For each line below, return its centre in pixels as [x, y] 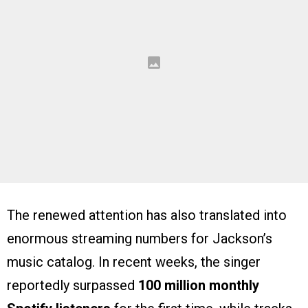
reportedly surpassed [73, 286]
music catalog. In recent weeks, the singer [134, 262]
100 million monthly [199, 286]
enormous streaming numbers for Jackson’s [140, 239]
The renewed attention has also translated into [147, 216]
